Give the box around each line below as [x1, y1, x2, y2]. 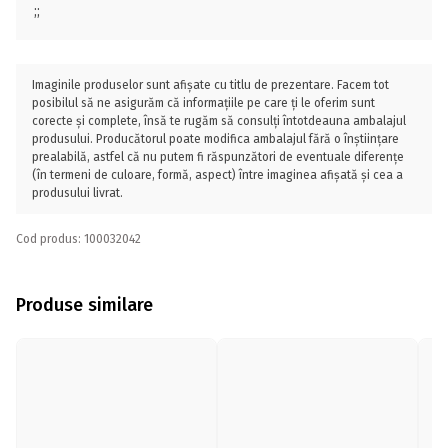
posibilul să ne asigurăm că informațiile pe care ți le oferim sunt [32, 96, 375, 110]
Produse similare [16, 293, 153, 316]
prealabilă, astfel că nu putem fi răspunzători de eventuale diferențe [32, 150, 404, 164]
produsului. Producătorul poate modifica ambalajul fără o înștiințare [32, 132, 399, 146]
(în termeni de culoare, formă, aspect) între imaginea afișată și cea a [32, 168, 403, 182]
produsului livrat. [32, 186, 123, 200]
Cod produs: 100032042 [16, 232, 141, 246]
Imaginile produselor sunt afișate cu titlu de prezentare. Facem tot [32, 78, 389, 92]
